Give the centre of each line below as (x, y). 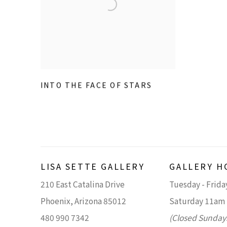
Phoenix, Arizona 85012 (83, 201)
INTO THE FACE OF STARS (97, 85)
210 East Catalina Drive (83, 184)
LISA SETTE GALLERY (93, 166)
